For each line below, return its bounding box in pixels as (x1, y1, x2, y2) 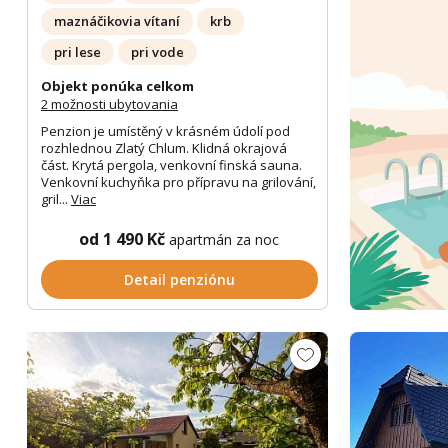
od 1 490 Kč (79, 227, 170, 250)
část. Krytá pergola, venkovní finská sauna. (40, 155, 302, 174)
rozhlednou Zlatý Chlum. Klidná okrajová (40, 138, 287, 157)
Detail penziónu (123, 269, 235, 289)
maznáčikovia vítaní (53, 12, 180, 31)
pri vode (130, 42, 184, 61)
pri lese (53, 42, 101, 61)
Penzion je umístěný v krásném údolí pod (40, 121, 290, 140)
